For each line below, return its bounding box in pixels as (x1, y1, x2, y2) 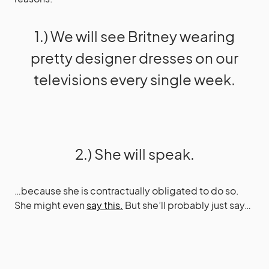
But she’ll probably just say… (123, 199, 251, 211)
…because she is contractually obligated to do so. (14, 184, 239, 197)
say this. (86, 199, 123, 211)
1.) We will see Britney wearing (34, 27, 235, 45)
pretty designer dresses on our (31, 49, 238, 67)
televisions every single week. (34, 70, 235, 88)
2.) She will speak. (74, 145, 195, 163)
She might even (14, 199, 86, 211)
